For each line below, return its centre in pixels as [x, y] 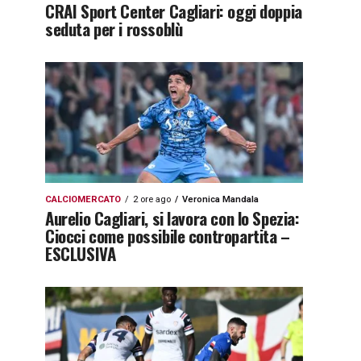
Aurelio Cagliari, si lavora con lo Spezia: [172, 218]
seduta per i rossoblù [114, 29]
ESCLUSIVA [81, 253]
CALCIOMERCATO [83, 199]
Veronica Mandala [220, 199]
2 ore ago [152, 199]
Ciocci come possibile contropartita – [168, 236]
